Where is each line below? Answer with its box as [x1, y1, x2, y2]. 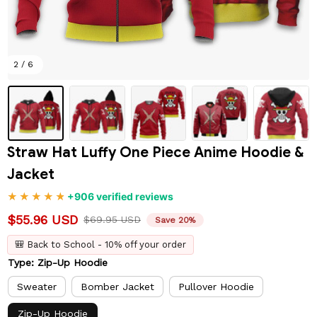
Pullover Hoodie [178, 280, 254, 292]
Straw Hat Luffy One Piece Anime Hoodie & [7, 144, 304, 162]
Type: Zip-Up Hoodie [8, 257, 108, 269]
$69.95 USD [83, 214, 141, 226]
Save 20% [155, 214, 195, 225]
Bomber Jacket [81, 280, 154, 292]
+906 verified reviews [67, 190, 173, 203]
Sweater [17, 280, 57, 292]
